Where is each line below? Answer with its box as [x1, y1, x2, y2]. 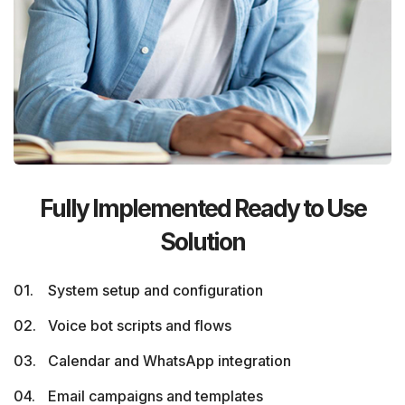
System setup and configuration [48, 280, 263, 299]
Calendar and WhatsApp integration [48, 351, 291, 370]
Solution [160, 226, 245, 256]
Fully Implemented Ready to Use [39, 193, 366, 222]
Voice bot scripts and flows [48, 316, 231, 334]
